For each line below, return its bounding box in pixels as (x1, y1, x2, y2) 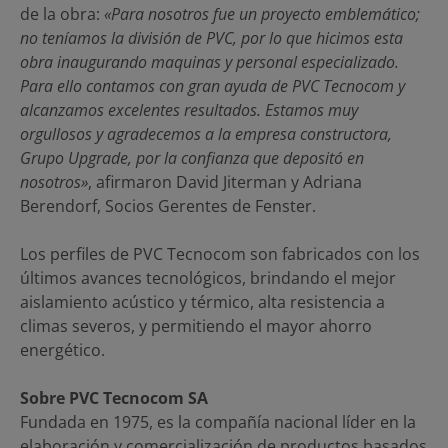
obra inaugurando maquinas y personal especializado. (20, 50, 399, 73)
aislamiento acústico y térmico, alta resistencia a (20, 290, 385, 313)
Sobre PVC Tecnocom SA (20, 386, 208, 409)
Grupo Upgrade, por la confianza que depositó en (20, 146, 364, 169)
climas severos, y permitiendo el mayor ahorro (20, 314, 372, 337)
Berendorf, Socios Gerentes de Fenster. (20, 194, 316, 217)
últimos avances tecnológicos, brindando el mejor (20, 266, 396, 289)
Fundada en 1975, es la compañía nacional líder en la (20, 410, 416, 433)
